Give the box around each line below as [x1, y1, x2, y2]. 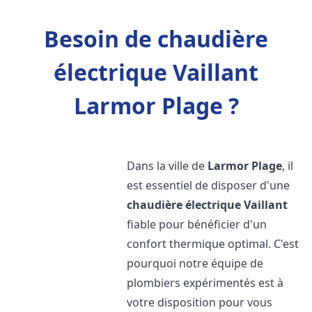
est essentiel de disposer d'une [127, 178, 290, 193]
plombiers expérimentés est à [127, 275, 284, 290]
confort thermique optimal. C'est [127, 236, 299, 251]
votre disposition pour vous [127, 295, 273, 310]
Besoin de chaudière [44, 24, 268, 54]
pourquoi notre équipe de [127, 256, 264, 271]
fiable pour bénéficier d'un [127, 217, 267, 232]
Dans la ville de [127, 158, 208, 173]
